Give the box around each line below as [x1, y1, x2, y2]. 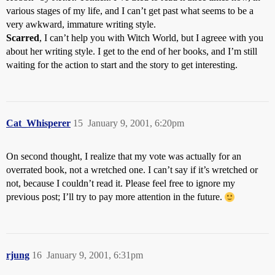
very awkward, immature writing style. [6, 19, 156, 29]
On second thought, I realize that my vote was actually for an [6, 151, 241, 161]
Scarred [6, 33, 39, 43]
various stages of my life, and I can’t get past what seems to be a [6, 6, 254, 16]
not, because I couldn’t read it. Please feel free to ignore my [6, 178, 235, 188]
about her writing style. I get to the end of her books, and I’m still [6, 46, 257, 56]
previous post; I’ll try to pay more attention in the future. [6, 192, 225, 202]
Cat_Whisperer [6, 118, 71, 128]
